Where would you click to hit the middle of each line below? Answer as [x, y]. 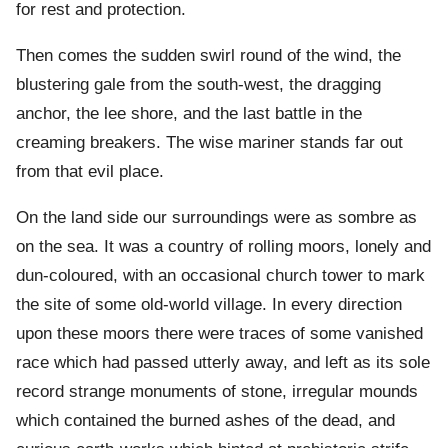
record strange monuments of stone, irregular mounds [217, 392]
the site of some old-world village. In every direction [209, 305]
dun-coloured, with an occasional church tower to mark [220, 276]
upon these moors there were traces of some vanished [219, 334]
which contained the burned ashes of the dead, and [205, 421]
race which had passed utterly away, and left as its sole [223, 363]
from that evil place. [90, 172]
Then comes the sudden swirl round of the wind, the [208, 56]
